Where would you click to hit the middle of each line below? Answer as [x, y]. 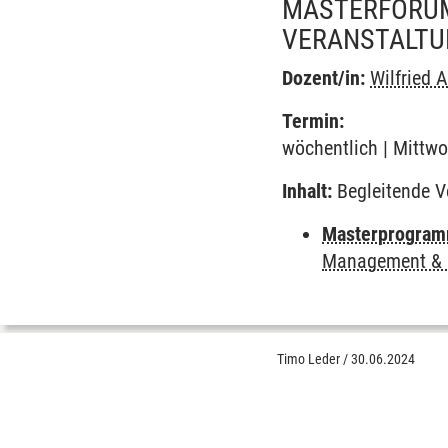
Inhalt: [307, 191]
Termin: [313, 121]
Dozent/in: [324, 78]
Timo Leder [309, 359]
